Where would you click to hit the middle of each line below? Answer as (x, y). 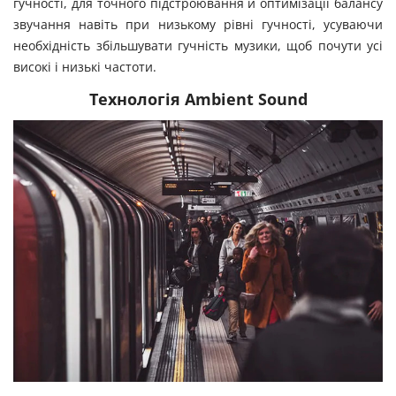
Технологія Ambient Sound (198, 99)
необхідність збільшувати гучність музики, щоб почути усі (198, 46)
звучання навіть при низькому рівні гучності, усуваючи (198, 24)
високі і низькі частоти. (85, 67)
